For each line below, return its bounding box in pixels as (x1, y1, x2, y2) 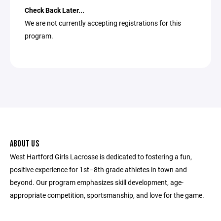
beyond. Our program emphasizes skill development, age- (10, 178, 184, 187)
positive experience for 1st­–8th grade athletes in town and (10, 165, 187, 174)
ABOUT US (10, 139, 39, 149)
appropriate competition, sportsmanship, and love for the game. (10, 190, 204, 200)
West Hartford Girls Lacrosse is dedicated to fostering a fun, (10, 152, 192, 161)
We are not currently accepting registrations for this (25, 18, 181, 28)
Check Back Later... (25, 5, 84, 15)
